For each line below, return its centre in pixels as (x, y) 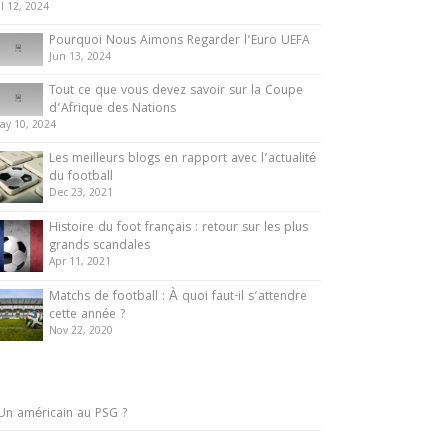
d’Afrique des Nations (112, 109)
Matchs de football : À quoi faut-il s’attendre (178, 297)
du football (81, 177)
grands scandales (99, 246)
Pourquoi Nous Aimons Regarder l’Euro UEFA (179, 41)
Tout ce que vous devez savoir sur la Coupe (176, 91)
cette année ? (87, 315)
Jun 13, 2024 (80, 58)
